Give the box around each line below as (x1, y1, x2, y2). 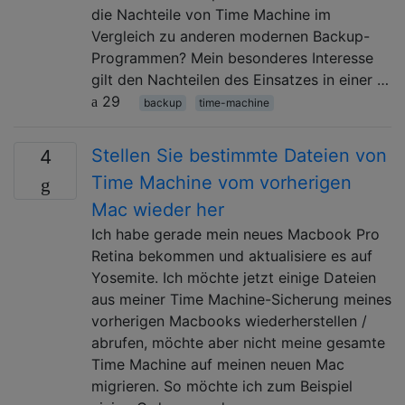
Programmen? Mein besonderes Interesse (91, 48, 373, 67)
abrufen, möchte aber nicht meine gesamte (91, 333, 385, 352)
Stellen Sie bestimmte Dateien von (91, 144, 387, 166)
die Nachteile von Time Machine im (91, 5, 331, 24)
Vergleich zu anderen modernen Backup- (91, 26, 370, 45)
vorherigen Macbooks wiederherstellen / (91, 311, 367, 330)
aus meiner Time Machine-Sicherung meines (91, 289, 391, 308)
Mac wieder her (91, 198, 224, 221)
